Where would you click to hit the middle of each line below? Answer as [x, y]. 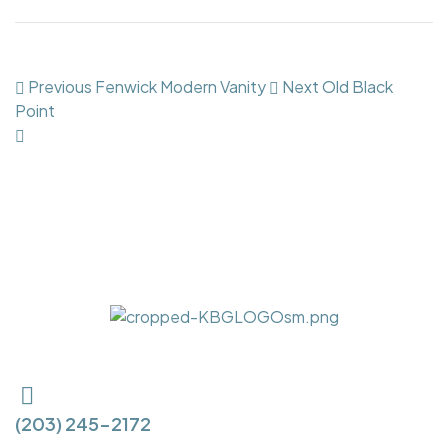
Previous [60, 86]
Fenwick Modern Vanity [180, 86]
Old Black [357, 86]
